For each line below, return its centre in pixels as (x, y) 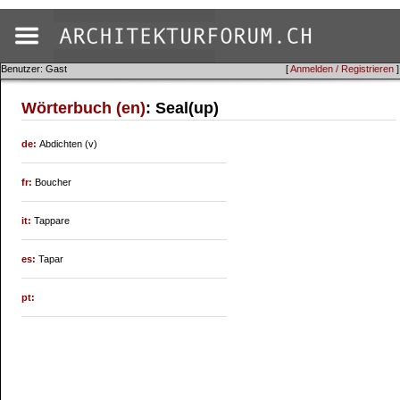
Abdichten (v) (69, 144)
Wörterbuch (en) (84, 108)
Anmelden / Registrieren (342, 69)
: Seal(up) (183, 108)
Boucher (54, 182)
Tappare (52, 221)
